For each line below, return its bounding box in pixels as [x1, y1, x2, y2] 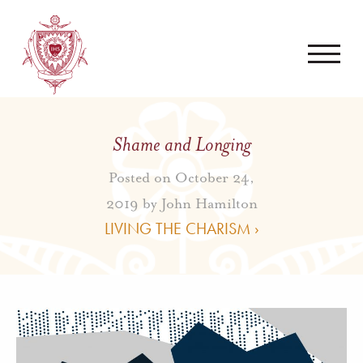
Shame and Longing [112, 130, 251, 157]
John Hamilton [160, 194, 258, 212]
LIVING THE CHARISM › [104, 217, 259, 239]
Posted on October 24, [109, 168, 254, 186]
